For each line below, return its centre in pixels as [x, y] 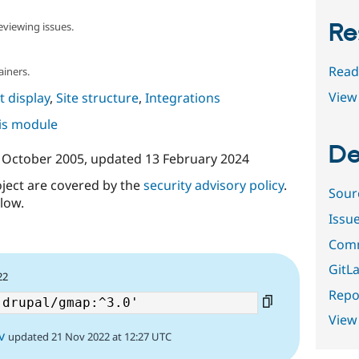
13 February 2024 [197, 158]
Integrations [182, 97]
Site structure [97, 97]
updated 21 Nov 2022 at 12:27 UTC [90, 337]
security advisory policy [213, 185]
